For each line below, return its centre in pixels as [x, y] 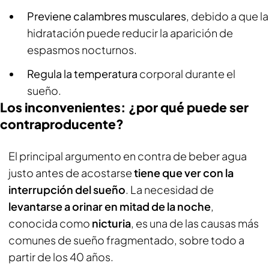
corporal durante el [186, 74]
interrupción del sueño [67, 189]
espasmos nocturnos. [82, 50]
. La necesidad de [170, 189]
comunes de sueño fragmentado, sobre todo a [126, 240]
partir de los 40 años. [61, 257]
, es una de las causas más [195, 223]
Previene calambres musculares [107, 16]
